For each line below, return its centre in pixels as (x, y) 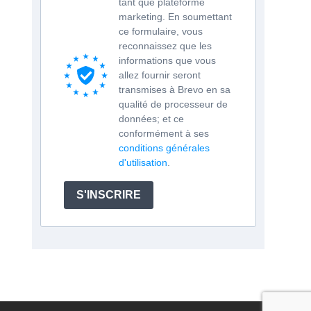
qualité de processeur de (173, 104)
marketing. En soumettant (175, 16)
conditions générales (164, 148)
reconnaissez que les (165, 45)
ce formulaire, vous (161, 31)
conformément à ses (164, 133)
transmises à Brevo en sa (175, 89)
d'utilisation (143, 162)
